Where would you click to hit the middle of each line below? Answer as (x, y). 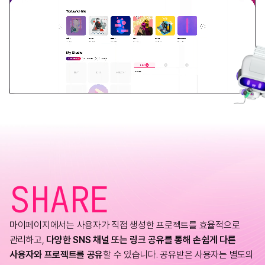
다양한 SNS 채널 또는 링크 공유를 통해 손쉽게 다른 (141, 240)
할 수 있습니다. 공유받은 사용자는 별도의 (178, 254)
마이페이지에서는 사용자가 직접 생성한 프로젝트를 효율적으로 (125, 225)
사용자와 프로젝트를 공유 (56, 254)
